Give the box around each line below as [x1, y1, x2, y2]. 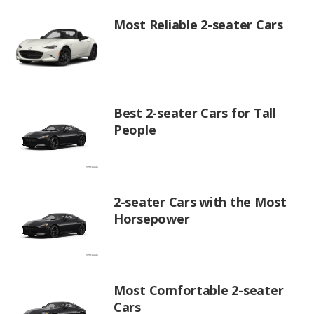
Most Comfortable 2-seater [114, 282, 284, 299]
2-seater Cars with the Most [114, 193, 287, 210]
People [114, 121, 156, 139]
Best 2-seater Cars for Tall [114, 104, 276, 122]
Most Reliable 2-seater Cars [114, 15, 283, 33]
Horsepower [114, 210, 190, 227]
